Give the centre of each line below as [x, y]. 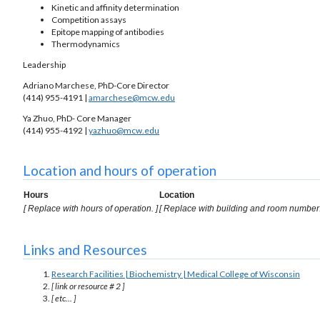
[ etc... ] [64, 299]
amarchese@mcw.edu [132, 97]
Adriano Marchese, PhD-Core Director [96, 85]
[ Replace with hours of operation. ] [91, 208]
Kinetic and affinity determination [115, 7]
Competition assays [89, 19]
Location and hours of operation [120, 170]
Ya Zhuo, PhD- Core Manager [77, 118]
